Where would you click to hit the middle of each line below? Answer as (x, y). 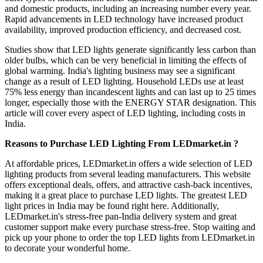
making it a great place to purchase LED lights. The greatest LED (126, 195)
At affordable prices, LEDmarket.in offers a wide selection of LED (129, 163)
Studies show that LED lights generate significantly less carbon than (130, 49)
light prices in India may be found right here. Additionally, (112, 205)
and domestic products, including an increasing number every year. (128, 8)
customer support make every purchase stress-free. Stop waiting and (130, 227)
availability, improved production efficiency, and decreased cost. (123, 29)
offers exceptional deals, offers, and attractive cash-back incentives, (129, 184)
